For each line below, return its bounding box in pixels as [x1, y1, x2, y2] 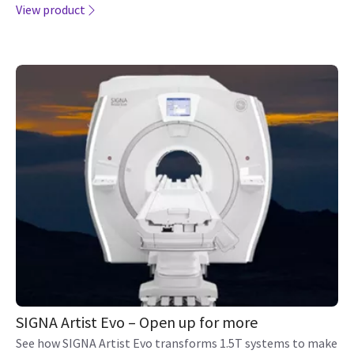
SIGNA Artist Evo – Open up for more [16, 312, 258, 332]
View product [16, 2, 85, 17]
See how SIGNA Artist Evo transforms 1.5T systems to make [16, 335, 337, 351]
